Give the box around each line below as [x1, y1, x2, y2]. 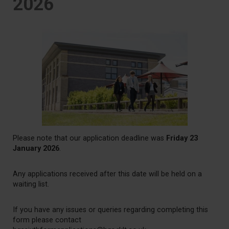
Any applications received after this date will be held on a [13, 170, 202, 178]
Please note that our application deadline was [13, 134, 166, 143]
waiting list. [13, 180, 49, 189]
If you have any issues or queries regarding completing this [13, 205, 208, 214]
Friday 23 [166, 134, 198, 143]
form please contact [13, 216, 81, 224]
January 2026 [13, 144, 59, 153]
